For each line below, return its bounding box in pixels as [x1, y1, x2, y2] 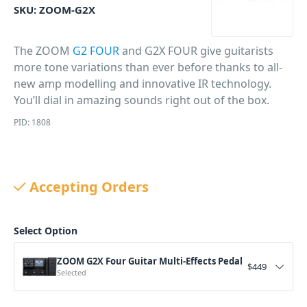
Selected [57, 267, 86, 278]
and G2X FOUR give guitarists [119, 43, 273, 58]
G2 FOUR [73, 43, 119, 58]
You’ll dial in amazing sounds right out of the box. [14, 93, 269, 108]
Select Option [14, 224, 77, 237]
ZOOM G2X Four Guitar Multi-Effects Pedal [57, 255, 243, 267]
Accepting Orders [29, 177, 149, 196]
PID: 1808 [14, 116, 51, 128]
